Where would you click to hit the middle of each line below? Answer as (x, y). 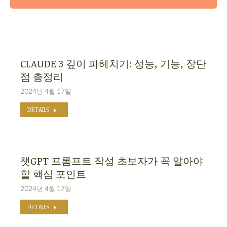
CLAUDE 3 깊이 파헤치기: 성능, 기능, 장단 (113, 63)
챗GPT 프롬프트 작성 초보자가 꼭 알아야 (112, 160)
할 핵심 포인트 (53, 174)
